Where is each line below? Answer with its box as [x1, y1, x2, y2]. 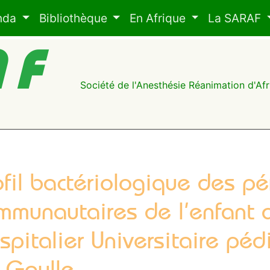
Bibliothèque [39, 11, 110, 25]
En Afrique [129, 11, 189, 25]
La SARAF [208, 11, 265, 25]
